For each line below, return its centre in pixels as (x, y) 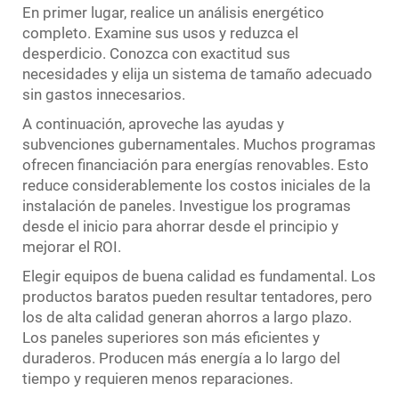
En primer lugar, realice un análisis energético (173, 12)
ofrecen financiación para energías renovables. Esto (195, 164)
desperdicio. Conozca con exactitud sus (156, 53)
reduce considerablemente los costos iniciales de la (196, 185)
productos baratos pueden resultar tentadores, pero (197, 296)
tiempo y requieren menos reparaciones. (158, 378)
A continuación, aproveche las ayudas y (153, 123)
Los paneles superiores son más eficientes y (171, 337)
